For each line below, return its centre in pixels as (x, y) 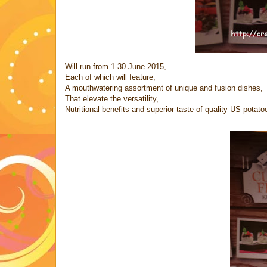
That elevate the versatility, (112, 98)
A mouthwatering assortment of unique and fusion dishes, (164, 88)
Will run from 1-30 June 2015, (116, 66)
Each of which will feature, (110, 77)
